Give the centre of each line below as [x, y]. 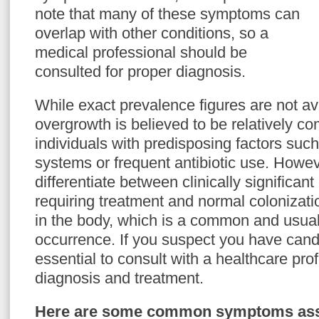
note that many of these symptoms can [167, 14]
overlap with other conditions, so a [152, 33]
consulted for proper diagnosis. [140, 72]
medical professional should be [141, 52]
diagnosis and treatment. [119, 278]
